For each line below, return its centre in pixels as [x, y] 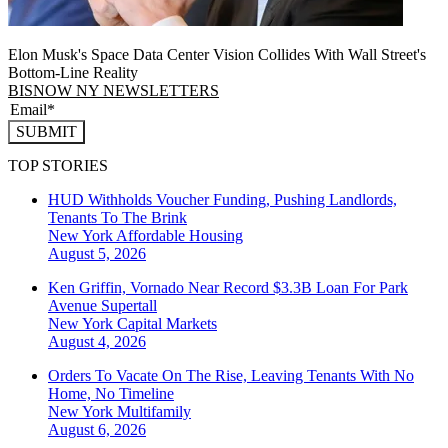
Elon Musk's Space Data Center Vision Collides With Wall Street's [217, 55]
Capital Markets [167, 324]
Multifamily [154, 412]
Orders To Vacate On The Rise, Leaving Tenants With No [231, 376]
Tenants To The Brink [117, 218]
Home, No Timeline [111, 394]
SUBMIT [46, 132]
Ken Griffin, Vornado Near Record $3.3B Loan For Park [228, 288]
